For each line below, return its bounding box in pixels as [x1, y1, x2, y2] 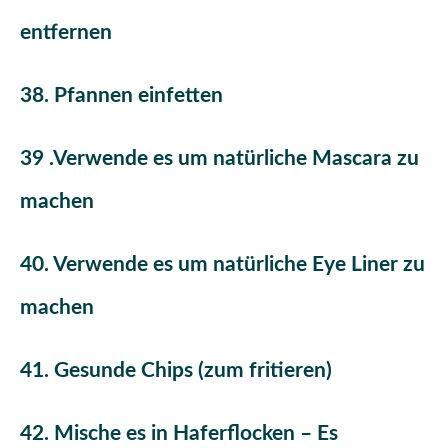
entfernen [20, 21, 112, 43]
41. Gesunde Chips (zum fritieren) [20, 360, 332, 382]
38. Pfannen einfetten [20, 84, 223, 106]
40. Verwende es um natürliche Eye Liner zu [20, 254, 425, 276]
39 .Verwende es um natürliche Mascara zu [20, 148, 419, 170]
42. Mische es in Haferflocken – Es [20, 423, 338, 445]
